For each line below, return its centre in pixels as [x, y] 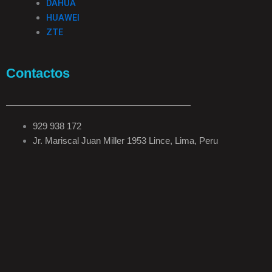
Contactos [38, 73]
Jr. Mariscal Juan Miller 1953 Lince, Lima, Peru [125, 141]
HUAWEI [63, 18]
